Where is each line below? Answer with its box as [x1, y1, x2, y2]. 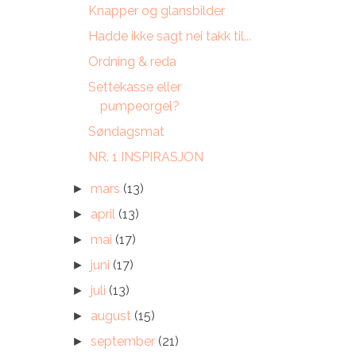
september [91, 334, 159, 349]
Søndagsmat [87, 124, 164, 139]
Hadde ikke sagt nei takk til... [87, 29, 251, 44]
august [91, 308, 135, 323]
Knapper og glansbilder [87, 3, 225, 18]
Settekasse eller [87, 79, 181, 95]
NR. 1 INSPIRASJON [87, 149, 203, 164]
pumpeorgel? [99, 99, 180, 114]
